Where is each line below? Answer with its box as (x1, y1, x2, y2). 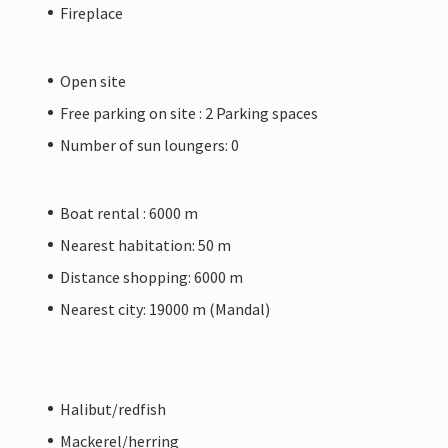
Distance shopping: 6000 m (60, 266, 243, 287)
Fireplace (60, 2, 123, 23)
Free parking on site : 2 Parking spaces (60, 102, 318, 123)
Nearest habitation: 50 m (60, 234, 231, 255)
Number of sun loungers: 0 (60, 134, 239, 155)
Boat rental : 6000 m (60, 202, 198, 223)
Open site (60, 70, 126, 91)
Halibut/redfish (60, 398, 166, 419)
